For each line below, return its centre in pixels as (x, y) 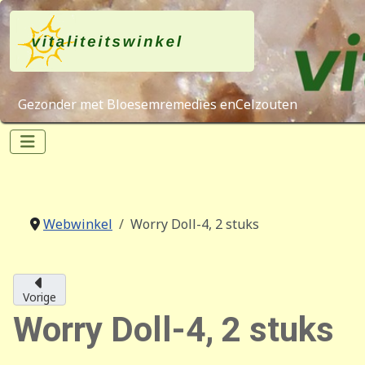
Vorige (40, 297)
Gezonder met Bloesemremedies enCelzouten (158, 104)
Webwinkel (78, 224)
